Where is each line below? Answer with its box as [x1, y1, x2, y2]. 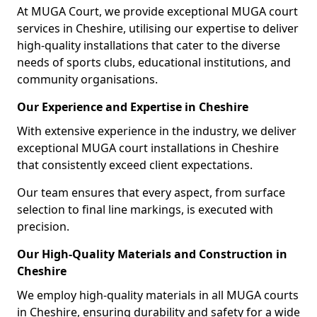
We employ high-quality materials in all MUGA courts [17, 287, 299, 303]
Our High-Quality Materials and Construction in [17, 246, 287, 262]
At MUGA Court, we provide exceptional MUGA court [17, 4, 298, 19]
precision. [17, 219, 69, 234]
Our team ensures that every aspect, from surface [17, 185, 285, 200]
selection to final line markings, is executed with [17, 202, 273, 217]
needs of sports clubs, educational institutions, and [17, 54, 291, 70]
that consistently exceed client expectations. [17, 157, 253, 173]
